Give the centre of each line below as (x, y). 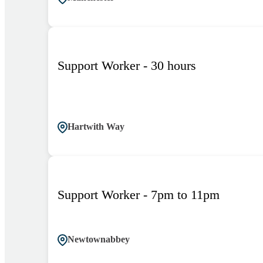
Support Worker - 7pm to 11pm (139, 195)
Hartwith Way (96, 127)
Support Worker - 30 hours (127, 66)
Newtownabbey (99, 240)
